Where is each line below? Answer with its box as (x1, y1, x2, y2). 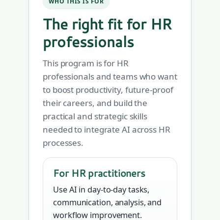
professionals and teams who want (43, 71, 177, 82)
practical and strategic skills (43, 110, 147, 122)
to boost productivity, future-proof (43, 84, 173, 96)
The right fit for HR (43, 13, 172, 35)
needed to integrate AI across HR (43, 124, 170, 136)
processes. (43, 137, 84, 149)
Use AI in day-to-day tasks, (53, 184, 150, 195)
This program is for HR (43, 57, 129, 69)
